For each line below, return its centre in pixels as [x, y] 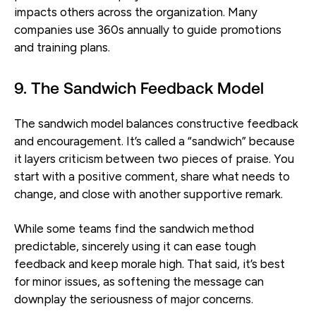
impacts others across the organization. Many [136, 12]
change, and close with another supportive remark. [148, 194]
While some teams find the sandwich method [134, 228]
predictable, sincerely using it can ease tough [135, 246]
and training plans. [62, 47]
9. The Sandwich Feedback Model [139, 88]
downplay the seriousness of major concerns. [134, 299]
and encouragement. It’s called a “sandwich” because [154, 141]
